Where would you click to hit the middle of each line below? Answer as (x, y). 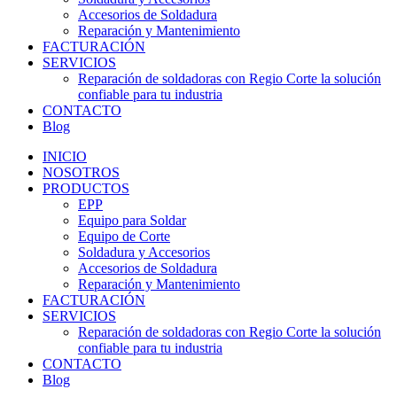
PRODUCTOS (86, 189)
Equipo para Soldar (132, 221)
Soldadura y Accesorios (144, 253)
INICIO (65, 157)
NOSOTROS (81, 173)
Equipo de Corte (124, 237)
